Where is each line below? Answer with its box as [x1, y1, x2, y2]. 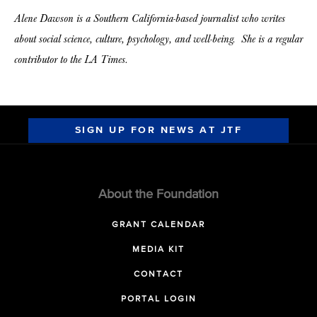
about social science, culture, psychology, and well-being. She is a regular [14, 33, 303, 46]
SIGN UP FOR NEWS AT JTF [74, 125, 243, 135]
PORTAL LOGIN [120, 295, 197, 304]
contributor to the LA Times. [14, 53, 128, 67]
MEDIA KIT [132, 246, 185, 254]
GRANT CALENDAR [112, 221, 205, 229]
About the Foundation [98, 188, 219, 201]
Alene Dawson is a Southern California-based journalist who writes [14, 12, 285, 25]
